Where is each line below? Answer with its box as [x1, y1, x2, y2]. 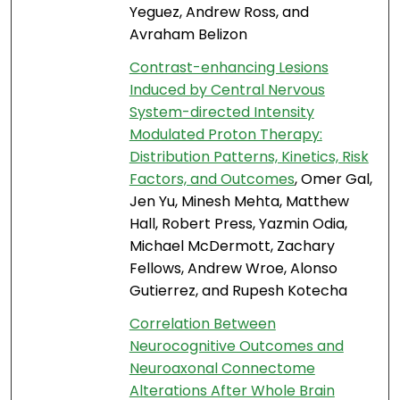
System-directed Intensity [129, 102, 314, 123]
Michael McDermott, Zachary [129, 236, 335, 257]
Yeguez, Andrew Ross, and [129, 2, 309, 23]
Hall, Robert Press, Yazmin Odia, [129, 213, 347, 235]
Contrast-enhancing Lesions [129, 57, 329, 79]
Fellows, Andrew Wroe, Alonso [129, 258, 337, 279]
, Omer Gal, [294, 169, 372, 190]
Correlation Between [129, 313, 276, 335]
